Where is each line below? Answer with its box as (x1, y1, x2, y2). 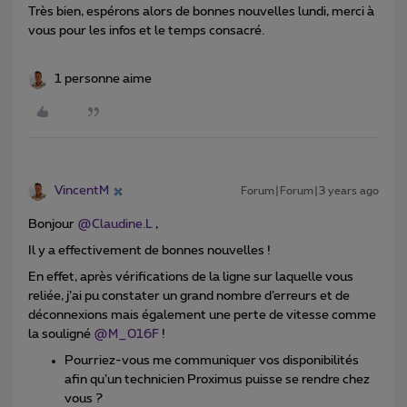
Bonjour (28, 218, 77, 232)
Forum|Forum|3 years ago (241, 185, 379, 197)
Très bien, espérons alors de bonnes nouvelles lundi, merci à (28, 5, 374, 19)
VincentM (55, 184, 109, 198)
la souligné (28, 328, 94, 342)
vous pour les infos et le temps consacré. (28, 25, 264, 38)
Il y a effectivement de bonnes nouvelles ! (28, 244, 273, 258)
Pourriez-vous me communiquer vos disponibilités (65, 354, 359, 368)
